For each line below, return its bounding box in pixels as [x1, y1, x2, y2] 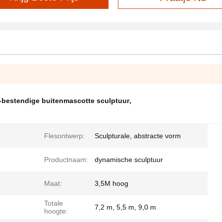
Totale [44, 199, 63, 208]
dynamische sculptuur [95, 156, 163, 164]
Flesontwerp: [44, 132, 85, 140]
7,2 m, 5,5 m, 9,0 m [95, 203, 156, 212]
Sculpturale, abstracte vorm [95, 132, 181, 140]
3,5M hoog [95, 179, 128, 188]
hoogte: [44, 207, 68, 216]
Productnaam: [44, 156, 88, 164]
